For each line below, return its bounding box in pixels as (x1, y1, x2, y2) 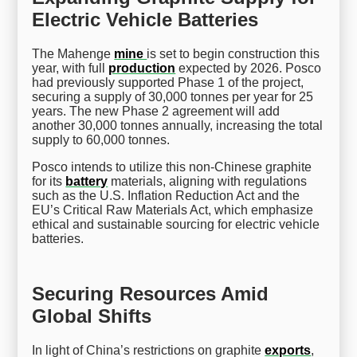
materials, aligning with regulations (108, 174, 308, 188)
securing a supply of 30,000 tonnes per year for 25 (32, 89, 314, 104)
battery (65, 174, 108, 188)
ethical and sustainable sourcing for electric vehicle (32, 217, 320, 231)
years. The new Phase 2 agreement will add (32, 104, 280, 118)
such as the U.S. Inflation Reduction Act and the (32, 188, 300, 202)
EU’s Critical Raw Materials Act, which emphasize (32, 202, 314, 217)
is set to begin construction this (147, 46, 320, 61)
